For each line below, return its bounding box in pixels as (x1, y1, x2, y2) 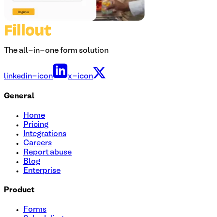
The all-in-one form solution (4, 47, 108, 55)
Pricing (23, 121, 48, 128)
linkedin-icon (4, 73, 53, 80)
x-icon (68, 73, 93, 80)
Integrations (23, 130, 66, 138)
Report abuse (23, 149, 72, 156)
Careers (23, 139, 52, 147)
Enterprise (23, 167, 61, 174)
